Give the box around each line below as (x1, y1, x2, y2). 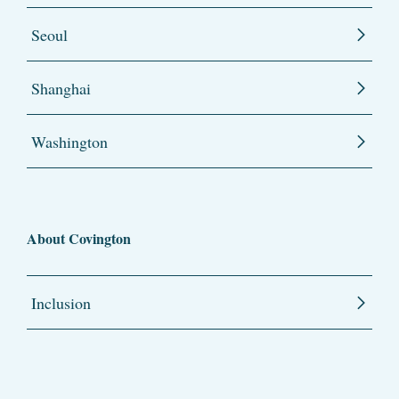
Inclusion (31, 292, 91, 314)
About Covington (27, 228, 131, 249)
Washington (31, 131, 108, 153)
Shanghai (31, 77, 91, 100)
